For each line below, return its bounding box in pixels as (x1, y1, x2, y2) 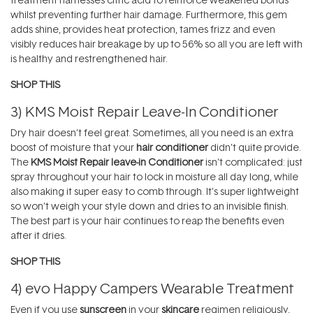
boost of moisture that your (10, 140, 136, 154)
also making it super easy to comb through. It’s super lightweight (10, 184, 299, 198)
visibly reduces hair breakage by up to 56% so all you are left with (10, 37, 303, 51)
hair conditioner (136, 140, 208, 154)
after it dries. (10, 228, 66, 242)
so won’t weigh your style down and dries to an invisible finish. (10, 199, 289, 213)
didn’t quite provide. (208, 140, 301, 154)
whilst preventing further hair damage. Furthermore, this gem (10, 8, 287, 22)
